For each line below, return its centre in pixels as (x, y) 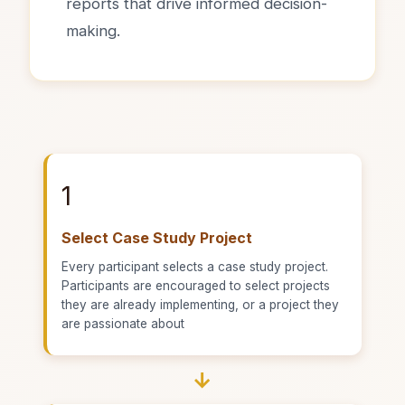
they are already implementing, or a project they (200, 305)
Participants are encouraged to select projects (196, 286)
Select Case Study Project (157, 237)
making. (93, 30)
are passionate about (123, 324)
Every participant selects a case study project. (195, 267)
